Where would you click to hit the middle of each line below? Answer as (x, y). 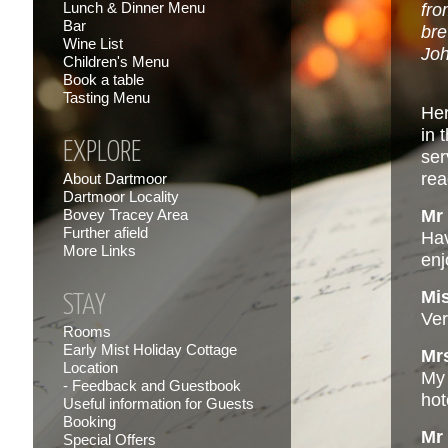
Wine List (93, 43)
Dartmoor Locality (121, 196)
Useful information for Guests (158, 403)
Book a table (103, 79)
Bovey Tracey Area (125, 214)
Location (90, 367)
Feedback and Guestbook (156, 385)
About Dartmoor (115, 178)
